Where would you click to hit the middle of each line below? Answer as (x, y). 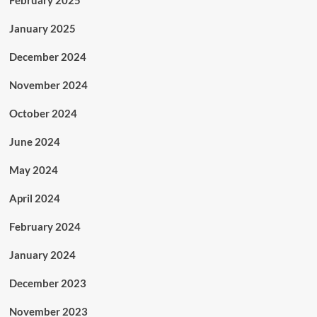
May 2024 (33, 170)
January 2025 (42, 28)
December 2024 (47, 57)
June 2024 (34, 142)
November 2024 (48, 85)
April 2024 (34, 198)
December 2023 (47, 283)
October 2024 (43, 113)
